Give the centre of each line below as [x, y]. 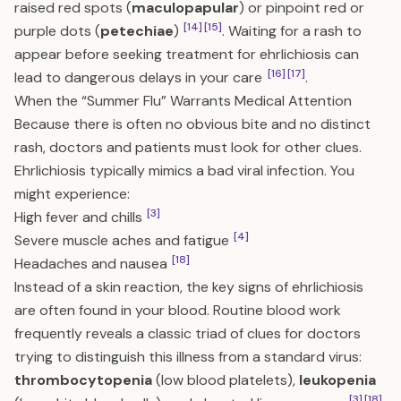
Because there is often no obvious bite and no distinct [192, 124]
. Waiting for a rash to [292, 31]
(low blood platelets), [226, 380]
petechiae [137, 31]
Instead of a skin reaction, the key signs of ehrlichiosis [189, 287]
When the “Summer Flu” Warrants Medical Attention [183, 101]
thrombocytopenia [83, 380]
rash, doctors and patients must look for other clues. [188, 147]
